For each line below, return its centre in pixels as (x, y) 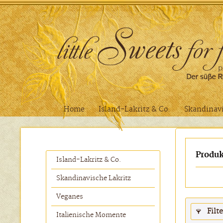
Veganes (70, 197)
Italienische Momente (91, 215)
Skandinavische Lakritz (94, 178)
